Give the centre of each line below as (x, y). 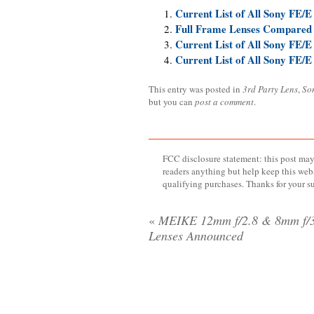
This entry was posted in (196, 89)
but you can (172, 102)
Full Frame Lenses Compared (243, 29)
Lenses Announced (196, 235)
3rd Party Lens (270, 89)
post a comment (224, 102)
